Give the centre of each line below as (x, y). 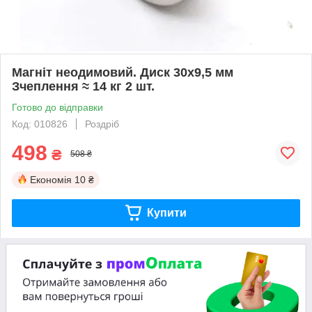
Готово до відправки (57, 107)
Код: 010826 (40, 124)
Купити (166, 212)
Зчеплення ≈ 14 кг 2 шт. (83, 86)
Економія (51, 179)
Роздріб (102, 124)
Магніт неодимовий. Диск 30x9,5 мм (123, 72)
